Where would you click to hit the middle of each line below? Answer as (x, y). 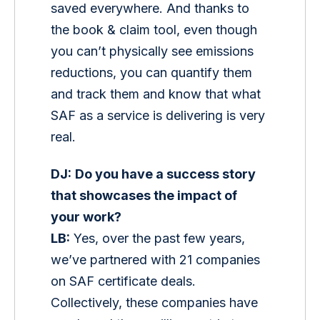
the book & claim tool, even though (156, 30)
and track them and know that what (158, 94)
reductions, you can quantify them (154, 73)
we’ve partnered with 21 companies (157, 260)
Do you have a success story (167, 174)
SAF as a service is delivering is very (160, 116)
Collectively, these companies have (156, 303)
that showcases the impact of (146, 196)
